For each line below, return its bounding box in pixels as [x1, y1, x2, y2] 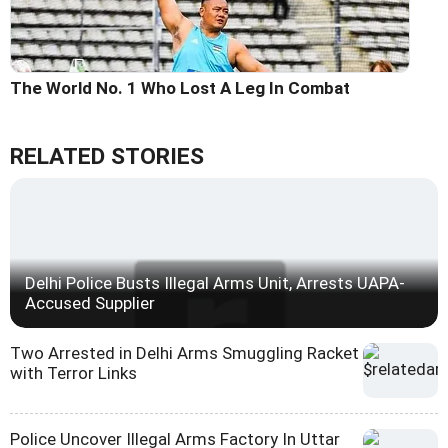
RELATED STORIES [10, 142, 204, 170]
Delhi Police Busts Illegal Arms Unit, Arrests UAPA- [25, 272, 405, 293]
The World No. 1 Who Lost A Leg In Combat [10, 77, 350, 98]
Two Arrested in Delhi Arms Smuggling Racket [10, 342, 359, 363]
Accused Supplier [25, 292, 155, 313]
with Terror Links [10, 362, 137, 383]
